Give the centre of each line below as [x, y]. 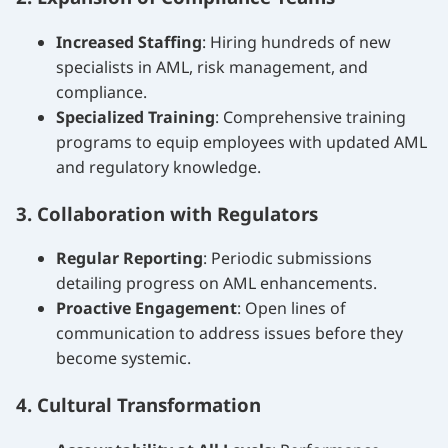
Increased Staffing [129, 41]
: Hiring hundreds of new [296, 41]
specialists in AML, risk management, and [212, 66]
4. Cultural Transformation [138, 404]
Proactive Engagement [146, 308]
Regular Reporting [129, 258]
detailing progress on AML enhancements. [216, 283]
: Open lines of [291, 308]
